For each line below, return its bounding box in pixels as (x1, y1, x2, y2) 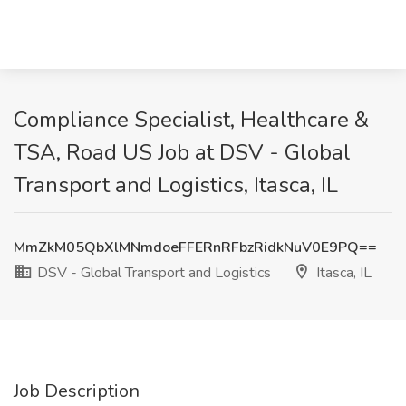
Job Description (14, 379, 140, 403)
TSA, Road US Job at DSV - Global (14, 138, 351, 167)
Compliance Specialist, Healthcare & (14, 105, 369, 134)
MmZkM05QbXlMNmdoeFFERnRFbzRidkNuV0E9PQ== (14, 237, 377, 257)
